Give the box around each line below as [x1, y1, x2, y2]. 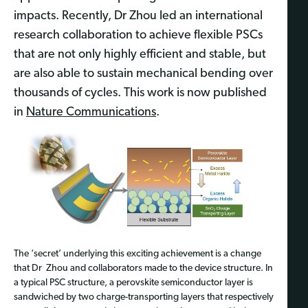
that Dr [14, 263, 42, 274]
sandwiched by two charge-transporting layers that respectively [14, 291, 274, 302]
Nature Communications [26, 105, 156, 119]
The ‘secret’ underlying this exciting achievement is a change [14, 248, 261, 259]
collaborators [88, 263, 142, 274]
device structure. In [192, 263, 273, 274]
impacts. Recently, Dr [14, 9, 126, 23]
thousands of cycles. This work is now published [14, 86, 267, 100]
